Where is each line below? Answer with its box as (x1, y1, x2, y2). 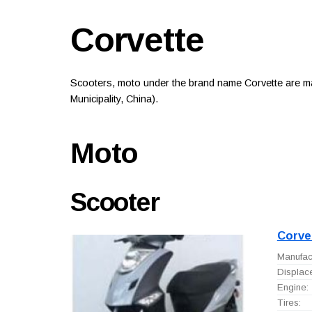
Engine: (276, 281, 309, 292)
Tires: (276, 297, 301, 308)
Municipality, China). (70, 93, 158, 105)
